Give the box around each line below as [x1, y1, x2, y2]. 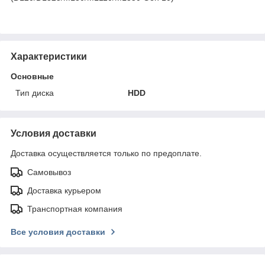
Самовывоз [27, 167, 71, 177]
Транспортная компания [27, 203, 122, 214]
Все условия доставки [11, 227, 105, 237]
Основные [11, 71, 54, 81]
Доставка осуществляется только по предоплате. [11, 148, 202, 158]
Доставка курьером [27, 185, 101, 195]
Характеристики [11, 51, 87, 62]
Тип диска [15, 88, 54, 98]
